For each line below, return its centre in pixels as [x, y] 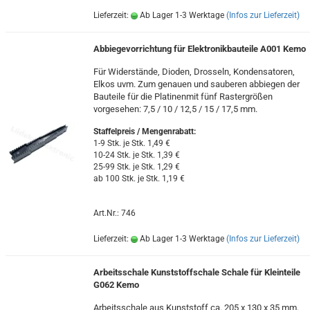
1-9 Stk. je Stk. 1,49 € [131, 143]
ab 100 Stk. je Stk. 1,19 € [139, 179]
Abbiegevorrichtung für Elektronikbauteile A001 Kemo [199, 49]
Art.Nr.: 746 [114, 213]
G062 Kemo [116, 285]
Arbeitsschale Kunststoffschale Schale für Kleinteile [197, 272]
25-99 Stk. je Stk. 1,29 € [136, 167]
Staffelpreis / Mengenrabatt [143, 131]
